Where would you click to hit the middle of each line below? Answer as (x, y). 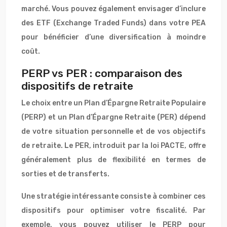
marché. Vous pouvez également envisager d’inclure (113, 9)
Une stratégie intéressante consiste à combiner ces (113, 196)
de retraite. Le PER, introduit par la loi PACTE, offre (113, 146)
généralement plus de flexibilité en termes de (113, 160)
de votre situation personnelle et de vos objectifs (113, 131)
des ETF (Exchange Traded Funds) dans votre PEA (113, 23)
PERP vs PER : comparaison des (102, 73)
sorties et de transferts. (65, 174)
